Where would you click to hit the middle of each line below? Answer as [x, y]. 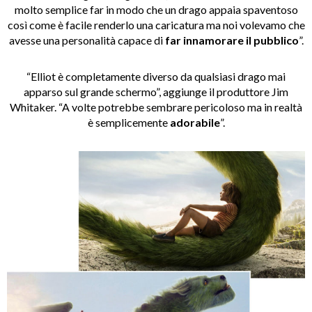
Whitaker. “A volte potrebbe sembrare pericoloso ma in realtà [156, 107]
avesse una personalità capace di [87, 40]
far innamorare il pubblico [232, 40]
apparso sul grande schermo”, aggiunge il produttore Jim [156, 91]
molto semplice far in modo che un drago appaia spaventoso [156, 9]
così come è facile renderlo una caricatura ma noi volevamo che [156, 24]
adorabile [195, 122]
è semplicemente [128, 122]
